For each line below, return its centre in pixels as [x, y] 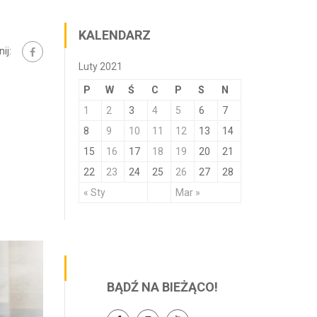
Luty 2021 [100, 67]
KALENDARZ [115, 35]
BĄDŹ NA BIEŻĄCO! [162, 287]
